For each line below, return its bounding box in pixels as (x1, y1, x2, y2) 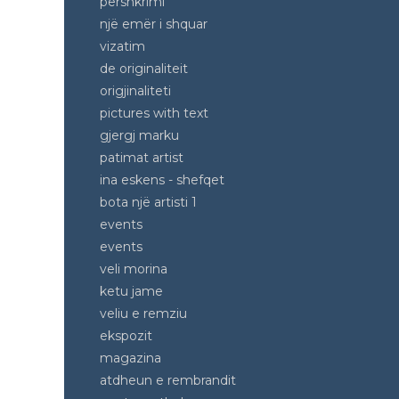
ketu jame (100, 283, 163, 299)
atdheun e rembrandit (100, 372, 236, 388)
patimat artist (100, 150, 183, 166)
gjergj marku (100, 127, 179, 143)
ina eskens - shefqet (100, 172, 224, 188)
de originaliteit (100, 61, 188, 77)
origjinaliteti (100, 83, 171, 99)
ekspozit (100, 328, 152, 344)
